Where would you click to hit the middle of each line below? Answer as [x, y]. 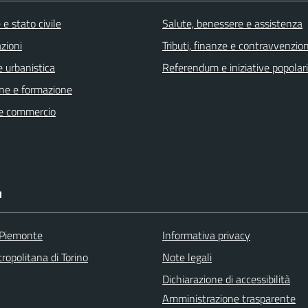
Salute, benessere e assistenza [232, 23]
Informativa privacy [206, 235]
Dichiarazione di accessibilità [226, 279]
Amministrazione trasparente [229, 298]
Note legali [187, 257]
